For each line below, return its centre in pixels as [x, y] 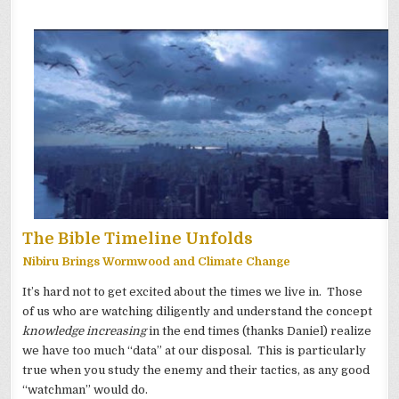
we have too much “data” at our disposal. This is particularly [195, 351]
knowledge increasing [85, 331]
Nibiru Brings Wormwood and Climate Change [157, 262]
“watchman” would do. [87, 390]
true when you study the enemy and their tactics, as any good [196, 370]
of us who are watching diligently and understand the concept [198, 312]
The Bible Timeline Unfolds [138, 239]
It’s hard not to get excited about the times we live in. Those [193, 292]
